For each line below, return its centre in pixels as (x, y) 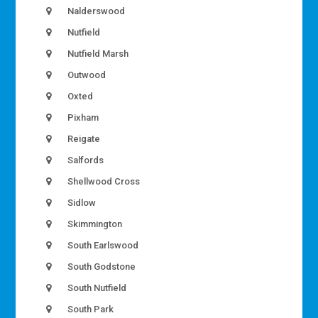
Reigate (83, 138)
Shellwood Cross (103, 181)
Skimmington (94, 224)
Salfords (85, 160)
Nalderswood (95, 11)
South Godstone (101, 266)
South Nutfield (96, 287)
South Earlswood (102, 245)
